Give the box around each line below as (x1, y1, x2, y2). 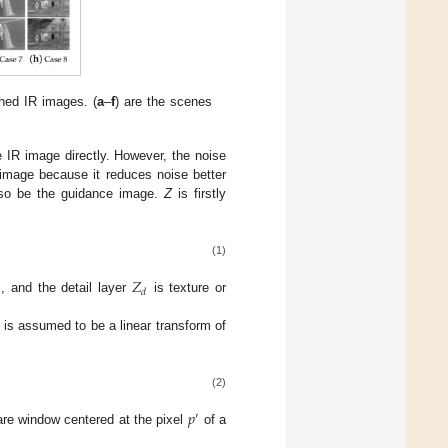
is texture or (148, 280, 227, 296)
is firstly (172, 185, 226, 201)
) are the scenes (115, 94, 213, 110)
